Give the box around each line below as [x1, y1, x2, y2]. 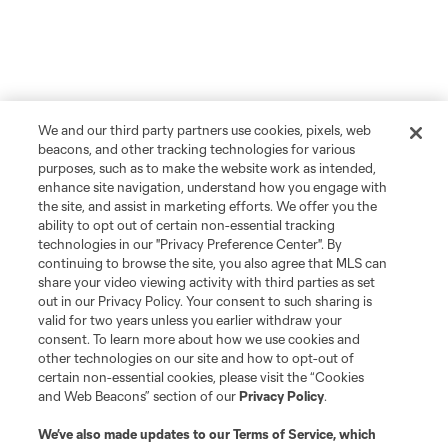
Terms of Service [233, 426, 334, 442]
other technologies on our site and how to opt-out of [38, 350, 355, 366]
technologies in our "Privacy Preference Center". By [38, 236, 343, 252]
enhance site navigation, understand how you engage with [38, 179, 388, 195]
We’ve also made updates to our [38, 426, 234, 442]
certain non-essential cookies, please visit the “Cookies [38, 369, 365, 385]
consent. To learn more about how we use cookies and [38, 331, 361, 347]
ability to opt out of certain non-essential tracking [38, 217, 336, 233]
